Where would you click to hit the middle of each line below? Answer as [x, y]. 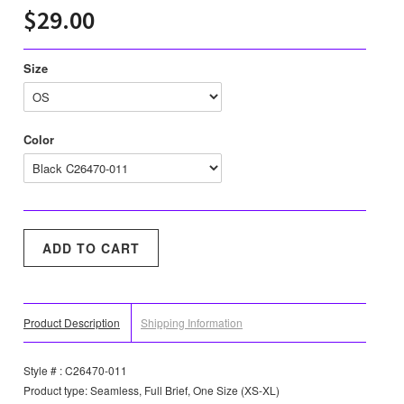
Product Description [72, 323]
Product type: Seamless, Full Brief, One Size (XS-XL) [151, 390]
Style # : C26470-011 [75, 371]
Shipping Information [192, 323]
